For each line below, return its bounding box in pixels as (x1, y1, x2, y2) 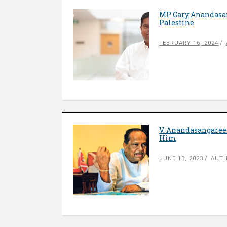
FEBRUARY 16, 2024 (159, 40, 218, 46)
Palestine (159, 18, 194, 27)
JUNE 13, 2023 (159, 155, 203, 162)
